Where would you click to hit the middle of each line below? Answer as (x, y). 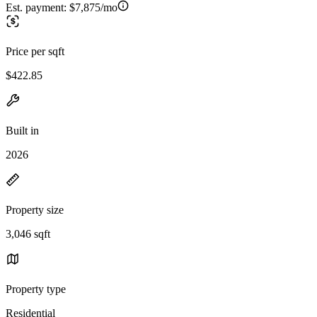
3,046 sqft (28, 234)
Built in (22, 130)
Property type (36, 289)
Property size (35, 209)
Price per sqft (35, 51)
